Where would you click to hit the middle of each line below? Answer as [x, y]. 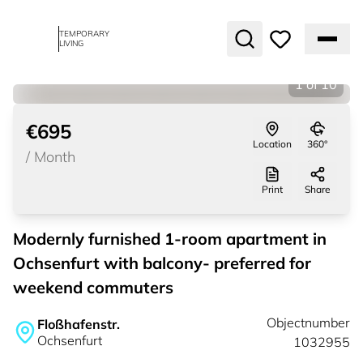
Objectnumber [308, 322]
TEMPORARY [84, 34]
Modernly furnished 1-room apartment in [170, 239]
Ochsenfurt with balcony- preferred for [162, 263]
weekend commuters [93, 287]
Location [272, 144]
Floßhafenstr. [79, 324]
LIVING [71, 43]
